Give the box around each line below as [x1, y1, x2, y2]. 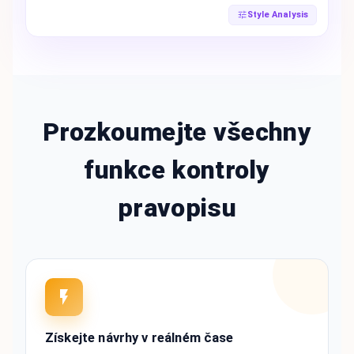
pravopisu [118, 192, 236, 223]
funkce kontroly [84, 154, 270, 185]
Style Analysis [247, 9, 308, 20]
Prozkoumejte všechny [42, 116, 311, 147]
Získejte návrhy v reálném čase [45, 330, 234, 345]
